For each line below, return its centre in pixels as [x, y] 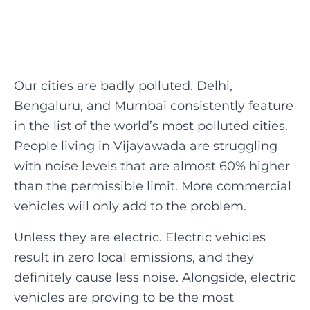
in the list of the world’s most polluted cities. [151, 126]
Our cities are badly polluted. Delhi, [123, 86]
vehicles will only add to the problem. [130, 206]
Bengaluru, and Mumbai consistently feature [154, 106]
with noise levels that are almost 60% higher [152, 166]
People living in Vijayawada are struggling [146, 146]
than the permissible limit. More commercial [153, 186]
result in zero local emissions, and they [134, 257]
